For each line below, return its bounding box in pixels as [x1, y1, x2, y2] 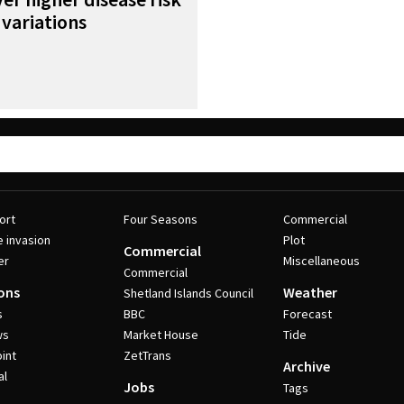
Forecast [283, 306, 333, 322]
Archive [283, 357, 331, 375]
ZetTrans [123, 347, 171, 363]
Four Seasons [123, 211, 197, 227]
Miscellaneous [283, 252, 361, 269]
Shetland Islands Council [123, 285, 253, 301]
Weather [283, 283, 338, 301]
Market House [123, 326, 198, 343]
